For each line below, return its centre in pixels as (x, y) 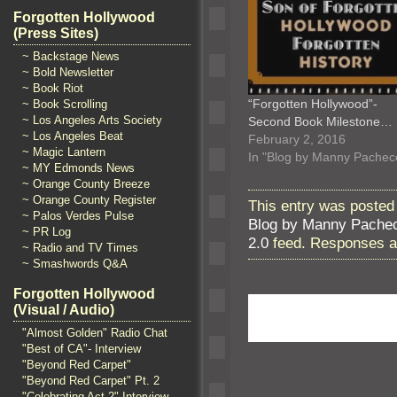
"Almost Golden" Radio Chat (95, 333)
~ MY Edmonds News (78, 168)
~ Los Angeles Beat (73, 136)
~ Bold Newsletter (68, 72)
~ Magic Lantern (64, 152)
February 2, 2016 (297, 139)
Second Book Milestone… (320, 121)
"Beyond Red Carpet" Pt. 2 (91, 381)
